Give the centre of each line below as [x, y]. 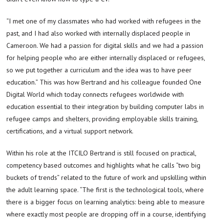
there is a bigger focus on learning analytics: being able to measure [106, 202]
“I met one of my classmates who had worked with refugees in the [104, 21]
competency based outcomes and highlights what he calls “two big [104, 165]
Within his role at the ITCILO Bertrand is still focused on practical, [101, 153]
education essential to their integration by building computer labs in [105, 106]
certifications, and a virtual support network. [70, 131]
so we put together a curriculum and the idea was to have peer [99, 70]
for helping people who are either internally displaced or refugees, [106, 57]
